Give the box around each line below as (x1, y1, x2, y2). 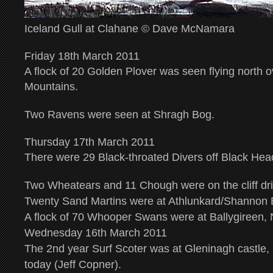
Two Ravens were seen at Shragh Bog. (24, 108, 214, 121)
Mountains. (24, 80, 78, 93)
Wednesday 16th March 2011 (24, 227, 167, 239)
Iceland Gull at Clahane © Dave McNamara (24, 23, 235, 35)
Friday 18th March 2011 (24, 50, 140, 62)
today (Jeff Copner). (24, 258, 121, 271)
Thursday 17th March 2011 (24, 136, 155, 148)
